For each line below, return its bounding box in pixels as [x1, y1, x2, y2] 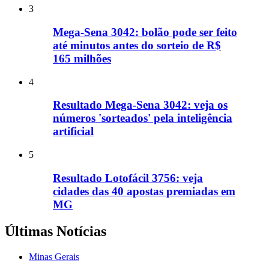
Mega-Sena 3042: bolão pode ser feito [53, 26, 237, 39]
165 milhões [53, 52, 111, 65]
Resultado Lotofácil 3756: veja [53, 171, 203, 184]
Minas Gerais [29, 251, 79, 262]
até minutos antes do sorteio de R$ [53, 39, 221, 52]
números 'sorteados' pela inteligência [53, 112, 232, 125]
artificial [53, 125, 94, 138]
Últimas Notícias [5, 223, 106, 239]
